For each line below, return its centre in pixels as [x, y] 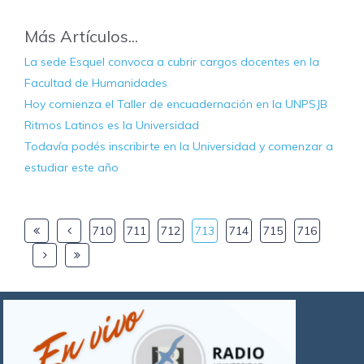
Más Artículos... [81, 37]
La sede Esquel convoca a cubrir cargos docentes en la [172, 62]
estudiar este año [71, 168]
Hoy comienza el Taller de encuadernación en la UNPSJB [176, 104]
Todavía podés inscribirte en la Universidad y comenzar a [179, 147]
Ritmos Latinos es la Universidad [112, 126]
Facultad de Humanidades [96, 83]
